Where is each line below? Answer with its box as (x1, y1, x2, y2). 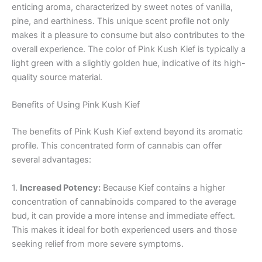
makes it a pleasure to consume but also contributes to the (12, 29, 244, 40)
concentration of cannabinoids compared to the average (12, 196, 236, 207)
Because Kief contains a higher (101, 182, 225, 193)
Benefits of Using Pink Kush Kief (12, 99, 140, 111)
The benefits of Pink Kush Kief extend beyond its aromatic (12, 126, 243, 137)
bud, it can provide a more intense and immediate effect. (12, 210, 235, 221)
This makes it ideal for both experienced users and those (12, 224, 237, 235)
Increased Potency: (20, 182, 101, 193)
